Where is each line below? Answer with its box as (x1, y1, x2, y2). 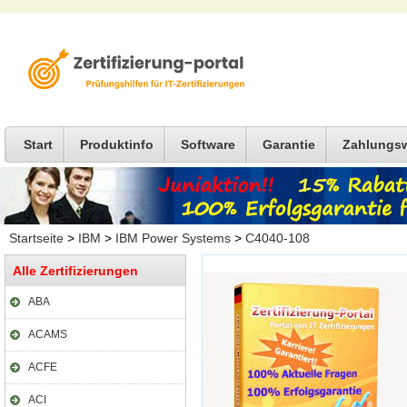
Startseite (9, 231, 64, 245)
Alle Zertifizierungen (13, 263, 138, 278)
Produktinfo (80, 137, 154, 152)
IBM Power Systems (115, 231, 231, 245)
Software (181, 137, 235, 152)
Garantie (263, 137, 315, 152)
